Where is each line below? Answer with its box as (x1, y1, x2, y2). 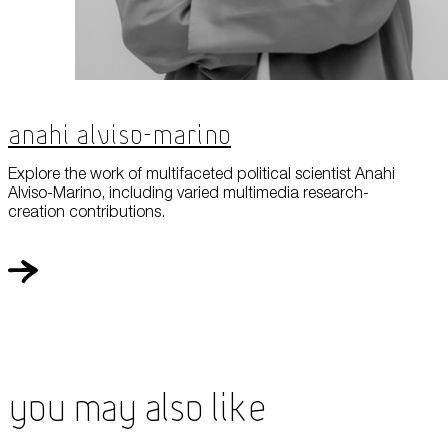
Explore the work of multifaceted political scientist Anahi (8, 164, 395, 183)
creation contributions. (8, 202, 165, 221)
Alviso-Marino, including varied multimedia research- (8, 183, 369, 202)
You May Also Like (8, 391, 266, 430)
